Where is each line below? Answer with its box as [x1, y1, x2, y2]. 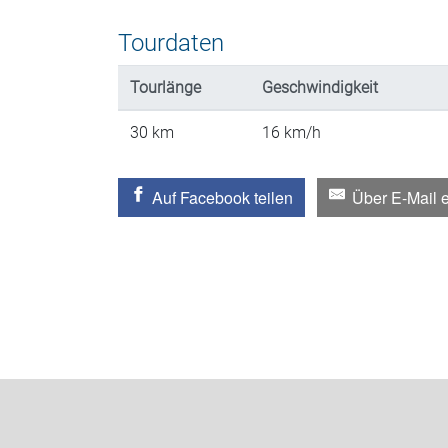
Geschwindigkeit [262, 78, 378, 97]
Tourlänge [130, 78, 201, 97]
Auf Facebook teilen [152, 186, 294, 209]
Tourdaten [118, 29, 224, 57]
